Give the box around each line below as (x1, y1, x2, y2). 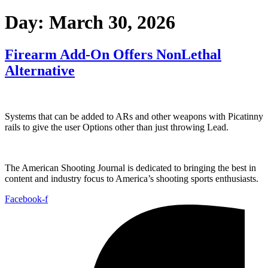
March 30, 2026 (49, 11, 175, 33)
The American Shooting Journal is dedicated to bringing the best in (5, 162, 256, 173)
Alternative (5, 62, 75, 78)
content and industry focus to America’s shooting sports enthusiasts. (5, 173, 261, 184)
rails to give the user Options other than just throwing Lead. (5, 121, 229, 132)
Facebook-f (5, 193, 48, 204)
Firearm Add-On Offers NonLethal (5, 46, 221, 62)
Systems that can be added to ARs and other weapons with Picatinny (5, 111, 263, 121)
